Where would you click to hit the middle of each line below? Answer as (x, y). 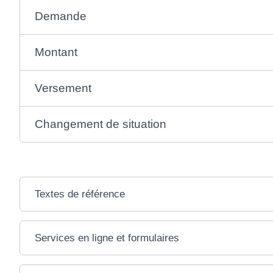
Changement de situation (101, 124)
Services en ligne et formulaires (107, 238)
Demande (61, 16)
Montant (56, 52)
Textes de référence (80, 194)
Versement (63, 88)
